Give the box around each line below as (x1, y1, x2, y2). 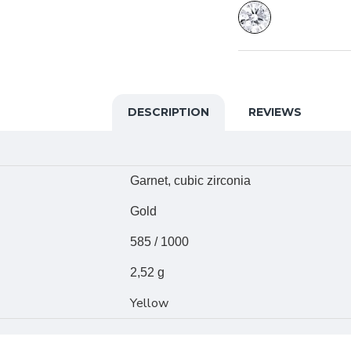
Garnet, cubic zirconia (130, 174, 251, 187)
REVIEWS (248, 105, 302, 119)
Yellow (130, 295, 168, 312)
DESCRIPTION (128, 105, 209, 119)
